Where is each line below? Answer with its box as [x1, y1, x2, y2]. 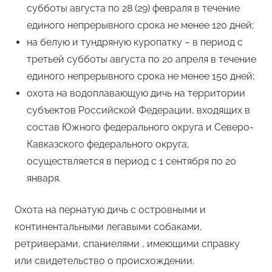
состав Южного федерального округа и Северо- [27, 121, 254, 134]
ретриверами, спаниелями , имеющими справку [15, 238, 240, 250]
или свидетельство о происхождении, [15, 255, 195, 267]
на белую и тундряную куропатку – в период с [27, 36, 243, 49]
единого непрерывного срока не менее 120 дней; [27, 19, 254, 32]
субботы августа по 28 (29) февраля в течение [27, 2, 240, 15]
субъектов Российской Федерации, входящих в [27, 104, 250, 117]
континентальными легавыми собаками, [15, 221, 202, 233]
